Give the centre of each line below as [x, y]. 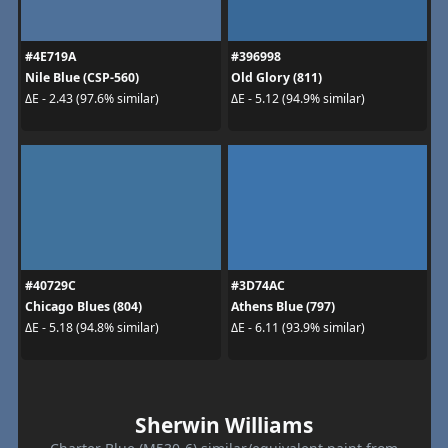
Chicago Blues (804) [83, 306]
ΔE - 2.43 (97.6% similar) [91, 99]
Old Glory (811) [276, 77]
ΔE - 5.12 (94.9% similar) [298, 99]
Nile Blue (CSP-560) [81, 77]
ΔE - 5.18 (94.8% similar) [91, 328]
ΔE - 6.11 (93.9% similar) [298, 328]
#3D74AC [258, 285]
